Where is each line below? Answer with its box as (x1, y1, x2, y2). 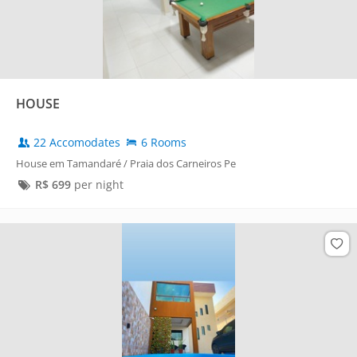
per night (70, 176, 124, 192)
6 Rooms (138, 134, 186, 150)
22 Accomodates (30, 134, 124, 150)
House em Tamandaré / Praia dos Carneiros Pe (16, 155, 236, 171)
